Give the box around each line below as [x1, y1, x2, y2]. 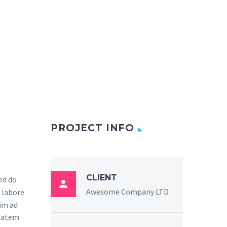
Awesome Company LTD [86, 186, 169, 197]
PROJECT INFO [51, 122, 135, 134]
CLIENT [86, 172, 117, 182]
